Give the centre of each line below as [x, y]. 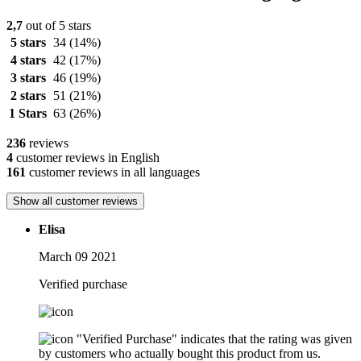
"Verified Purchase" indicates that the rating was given [214, 339]
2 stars [28, 96]
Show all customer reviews [75, 201]
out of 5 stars [57, 26]
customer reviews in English [86, 158]
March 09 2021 [78, 257]
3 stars [28, 78]
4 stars [28, 60]
